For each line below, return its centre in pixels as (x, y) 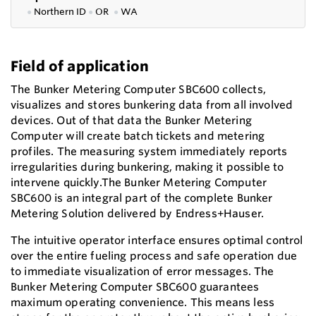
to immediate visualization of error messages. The (142, 271)
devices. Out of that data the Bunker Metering (131, 120)
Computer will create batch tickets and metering (138, 135)
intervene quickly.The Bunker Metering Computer (139, 182)
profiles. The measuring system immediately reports (149, 151)
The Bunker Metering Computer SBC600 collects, (138, 89)
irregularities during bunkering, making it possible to (147, 166)
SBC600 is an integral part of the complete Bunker (142, 197)
